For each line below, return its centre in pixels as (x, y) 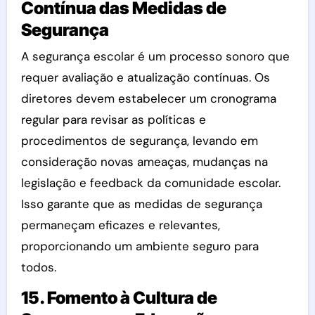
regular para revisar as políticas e (113, 119)
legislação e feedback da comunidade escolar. (150, 182)
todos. (38, 267)
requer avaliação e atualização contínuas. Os (145, 77)
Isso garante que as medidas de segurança (141, 204)
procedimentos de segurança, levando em (139, 140)
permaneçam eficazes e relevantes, (120, 225)
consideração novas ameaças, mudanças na (144, 161)
